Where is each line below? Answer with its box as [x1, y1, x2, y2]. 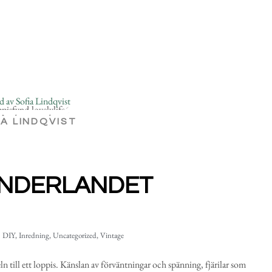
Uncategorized [52, 229, 97, 240]
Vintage [100, 229, 124, 240]
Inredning [18, 229, 49, 240]
